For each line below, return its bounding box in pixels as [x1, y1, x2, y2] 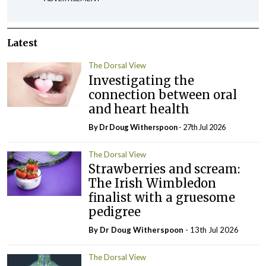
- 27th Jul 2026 [179, 122, 226, 132]
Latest [7, 37, 37, 49]
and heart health [88, 101, 199, 116]
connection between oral [88, 87, 237, 102]
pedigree [88, 204, 141, 220]
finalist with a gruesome [88, 190, 236, 205]
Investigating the [88, 72, 195, 88]
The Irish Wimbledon [88, 176, 217, 191]
